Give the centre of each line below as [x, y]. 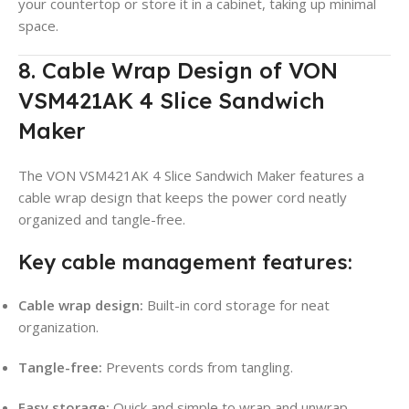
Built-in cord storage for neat [236, 305]
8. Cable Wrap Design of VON [178, 71]
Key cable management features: [185, 262]
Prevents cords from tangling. [198, 367]
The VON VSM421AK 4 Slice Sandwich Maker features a [191, 176]
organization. [58, 327]
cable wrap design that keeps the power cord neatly [183, 198]
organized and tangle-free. [102, 220]
